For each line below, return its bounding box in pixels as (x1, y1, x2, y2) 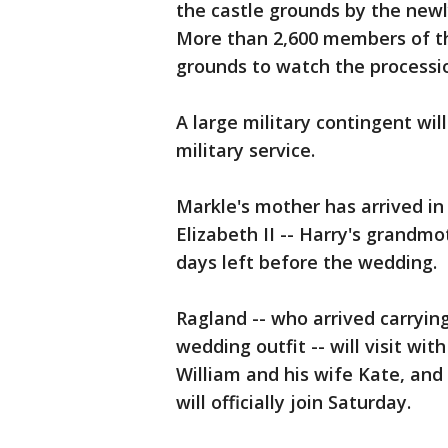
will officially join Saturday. (176, 390, 411, 414)
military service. (176, 138, 315, 162)
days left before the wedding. (176, 250, 437, 274)
